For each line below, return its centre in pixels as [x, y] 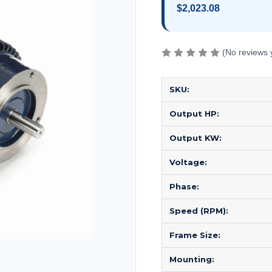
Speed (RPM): [199, 211]
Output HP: [194, 114]
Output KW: [195, 138]
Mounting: [192, 260]
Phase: [184, 187]
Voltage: [188, 162]
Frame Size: [195, 235]
